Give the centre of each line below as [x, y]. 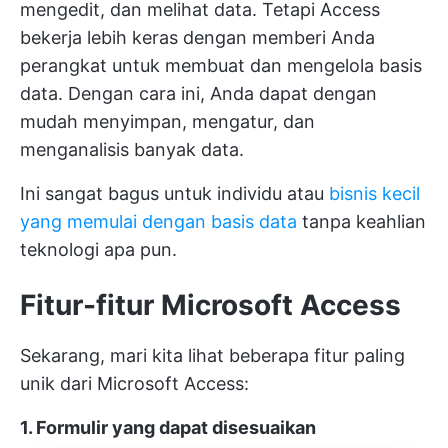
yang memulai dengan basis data [158, 222]
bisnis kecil [374, 194]
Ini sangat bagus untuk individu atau [174, 194]
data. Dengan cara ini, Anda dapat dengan [198, 94]
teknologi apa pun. [98, 250]
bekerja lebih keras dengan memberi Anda [197, 38]
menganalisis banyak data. [132, 150]
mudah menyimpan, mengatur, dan [167, 122]
